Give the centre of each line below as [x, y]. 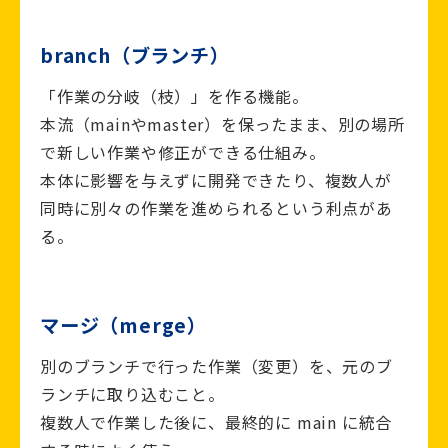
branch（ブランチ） [135, 55]
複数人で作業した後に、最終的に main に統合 [216, 422]
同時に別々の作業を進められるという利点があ [216, 208]
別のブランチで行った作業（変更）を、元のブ [216, 366]
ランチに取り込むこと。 [132, 394]
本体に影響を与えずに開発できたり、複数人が [216, 180]
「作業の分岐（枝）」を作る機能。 [174, 96]
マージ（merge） [123, 325]
